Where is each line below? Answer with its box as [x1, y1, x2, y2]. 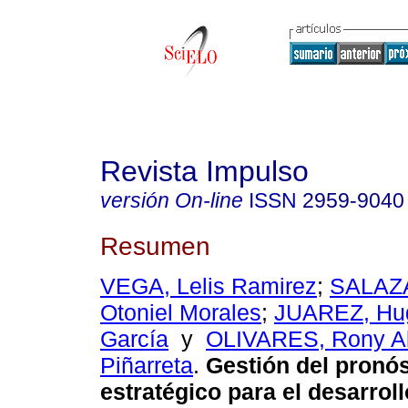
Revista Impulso [100, 155, 309, 188]
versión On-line [100, 189, 243, 212]
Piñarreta [100, 352, 193, 379]
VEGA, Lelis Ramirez [100, 273, 317, 300]
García [100, 326, 168, 352]
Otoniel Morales [100, 300, 261, 326]
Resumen [100, 230, 210, 260]
